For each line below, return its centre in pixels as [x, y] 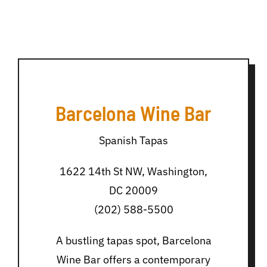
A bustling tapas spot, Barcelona [133, 241]
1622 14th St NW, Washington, [133, 172]
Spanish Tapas [133, 141]
